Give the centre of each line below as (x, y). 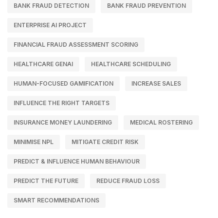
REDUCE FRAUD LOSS (128, 181)
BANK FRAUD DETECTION (51, 5)
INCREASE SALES (156, 83)
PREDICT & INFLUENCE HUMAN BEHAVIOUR (77, 161)
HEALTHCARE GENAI (43, 64)
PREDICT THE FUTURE (46, 181)
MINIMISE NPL (34, 142)
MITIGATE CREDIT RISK (105, 142)
